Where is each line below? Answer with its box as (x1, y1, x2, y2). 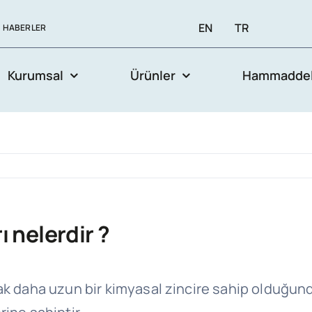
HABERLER (3, 22, 46, 33)
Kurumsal (8, 67, 64, 84)
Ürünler (130, 67, 176, 84)
